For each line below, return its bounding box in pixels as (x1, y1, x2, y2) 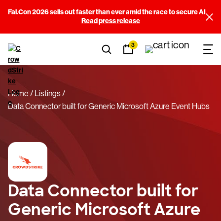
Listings (35, 89, 61, 98)
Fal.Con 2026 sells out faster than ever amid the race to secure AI (8, 8, 206, 16)
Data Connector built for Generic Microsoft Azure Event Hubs (8, 102, 210, 111)
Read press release (81, 17, 140, 25)
